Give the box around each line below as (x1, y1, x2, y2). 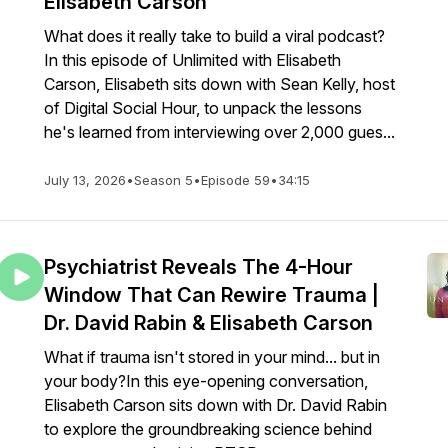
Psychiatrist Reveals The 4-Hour (44, 255, 353, 279)
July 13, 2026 (44, 172, 126, 188)
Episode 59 (201, 172, 270, 188)
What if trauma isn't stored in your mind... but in (44, 347, 380, 367)
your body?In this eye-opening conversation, (44, 371, 368, 391)
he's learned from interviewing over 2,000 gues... (44, 122, 395, 142)
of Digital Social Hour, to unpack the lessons (44, 98, 362, 118)
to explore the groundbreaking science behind (44, 419, 372, 439)
